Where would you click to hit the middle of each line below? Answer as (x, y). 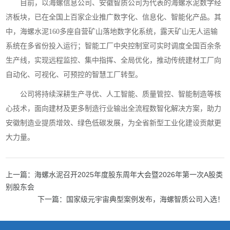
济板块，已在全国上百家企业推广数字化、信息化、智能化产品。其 (114, 17)
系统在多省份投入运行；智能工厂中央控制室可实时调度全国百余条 (114, 46)
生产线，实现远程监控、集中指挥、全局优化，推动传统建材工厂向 (114, 60)
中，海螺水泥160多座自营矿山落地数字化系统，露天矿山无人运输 (112, 31)
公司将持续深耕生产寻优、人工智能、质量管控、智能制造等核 (121, 94)
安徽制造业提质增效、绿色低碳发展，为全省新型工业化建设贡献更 (114, 123)
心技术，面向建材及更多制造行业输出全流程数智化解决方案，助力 (114, 108)
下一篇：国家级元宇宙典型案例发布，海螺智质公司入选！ (131, 199)
